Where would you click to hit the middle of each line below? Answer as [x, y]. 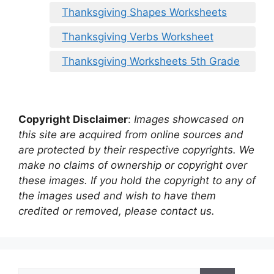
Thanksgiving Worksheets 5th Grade [151, 61]
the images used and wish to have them [117, 196]
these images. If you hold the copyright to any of [137, 181]
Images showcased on [189, 120]
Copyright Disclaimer [73, 120]
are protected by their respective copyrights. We [136, 150]
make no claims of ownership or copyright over [133, 165]
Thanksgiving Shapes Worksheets [144, 12]
